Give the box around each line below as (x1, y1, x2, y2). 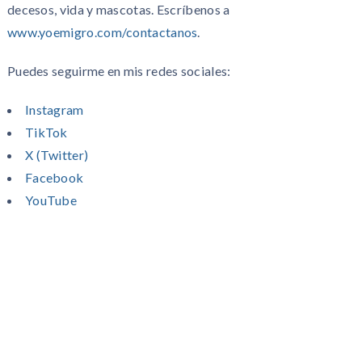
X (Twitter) (24, 146, 89, 162)
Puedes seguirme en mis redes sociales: (6, 62, 231, 78)
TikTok (24, 124, 68, 140)
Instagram (24, 101, 84, 117)
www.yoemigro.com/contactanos (6, 23, 198, 40)
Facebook (24, 169, 84, 185)
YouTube (24, 192, 78, 208)
